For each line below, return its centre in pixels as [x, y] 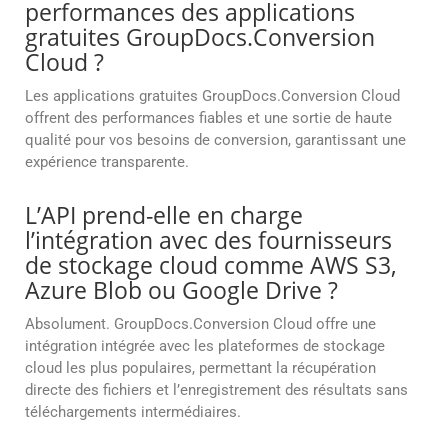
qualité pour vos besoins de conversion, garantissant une [215, 140]
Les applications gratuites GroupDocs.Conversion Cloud [212, 96]
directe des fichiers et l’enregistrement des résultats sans [216, 390]
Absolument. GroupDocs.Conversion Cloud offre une [200, 324]
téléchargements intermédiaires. [133, 412]
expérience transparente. [107, 162]
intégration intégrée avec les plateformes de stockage [205, 346]
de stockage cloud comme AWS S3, [211, 265]
